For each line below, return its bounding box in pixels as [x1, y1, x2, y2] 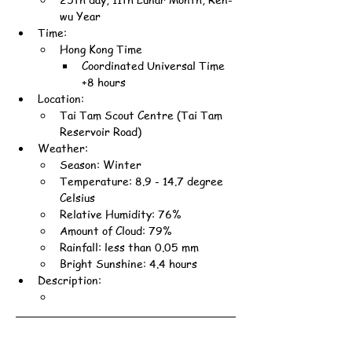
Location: [38, 90, 84, 106]
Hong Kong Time [60, 41, 142, 57]
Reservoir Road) [60, 123, 141, 139]
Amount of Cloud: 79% [60, 222, 171, 238]
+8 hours [82, 74, 126, 90]
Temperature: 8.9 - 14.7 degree [60, 173, 226, 189]
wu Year [60, 8, 101, 24]
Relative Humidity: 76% [60, 206, 181, 222]
